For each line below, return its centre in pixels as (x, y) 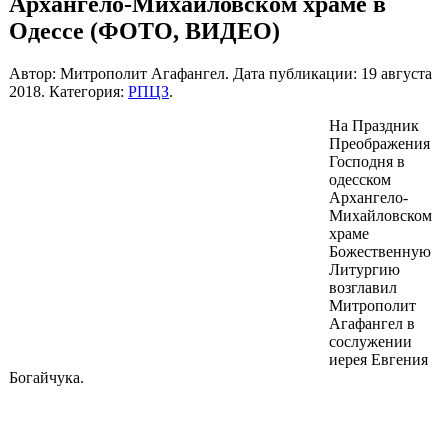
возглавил (363, 287)
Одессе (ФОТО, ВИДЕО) (144, 30)
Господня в (367, 161)
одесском (360, 179)
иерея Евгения (378, 359)
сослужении (370, 341)
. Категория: (84, 91)
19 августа (396, 73)
